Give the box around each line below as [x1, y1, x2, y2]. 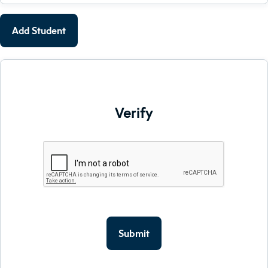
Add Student [12, 25, 66, 36]
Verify [115, 104, 153, 121]
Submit [118, 227, 150, 239]
